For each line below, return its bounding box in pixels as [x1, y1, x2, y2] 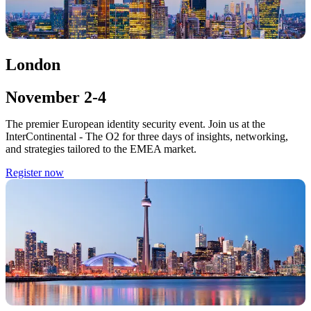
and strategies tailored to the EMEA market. [6, 143, 196, 155]
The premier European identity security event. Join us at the [6, 118, 265, 131]
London [6, 56, 60, 74]
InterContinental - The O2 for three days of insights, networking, [6, 131, 288, 143]
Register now [6, 167, 64, 179]
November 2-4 [6, 88, 106, 107]
